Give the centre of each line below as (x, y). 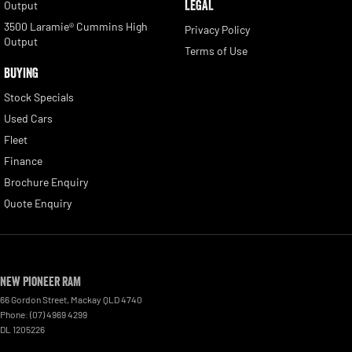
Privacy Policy (217, 30)
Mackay (86, 300)
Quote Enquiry (38, 203)
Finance (23, 161)
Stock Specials (39, 97)
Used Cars (28, 119)
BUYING (21, 73)
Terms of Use (216, 51)
